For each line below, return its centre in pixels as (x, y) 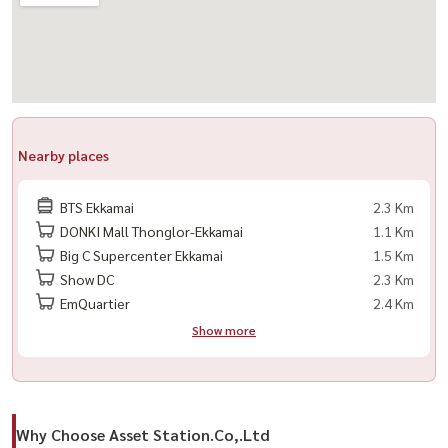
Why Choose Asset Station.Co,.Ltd (143, 434)
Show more (224, 329)
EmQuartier (93, 302)
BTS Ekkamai (95, 206)
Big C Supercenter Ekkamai (140, 254)
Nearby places (63, 154)
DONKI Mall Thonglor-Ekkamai (150, 230)
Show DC (85, 278)
